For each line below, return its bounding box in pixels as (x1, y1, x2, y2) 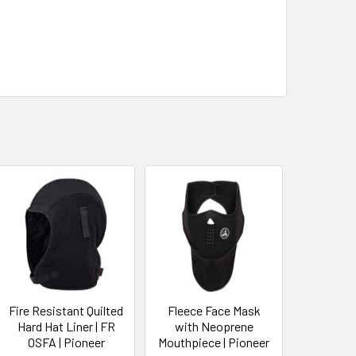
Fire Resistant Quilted (9, 302, 124, 318)
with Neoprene (174, 318, 253, 334)
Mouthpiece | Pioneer (158, 334, 270, 350)
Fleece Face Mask (167, 302, 261, 318)
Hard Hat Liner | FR (17, 318, 115, 334)
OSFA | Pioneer (27, 334, 105, 350)
